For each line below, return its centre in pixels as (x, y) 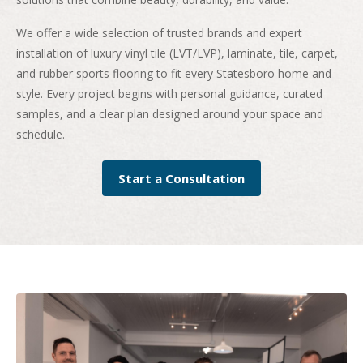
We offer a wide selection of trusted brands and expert (159, 32)
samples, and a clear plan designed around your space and (170, 113)
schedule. (41, 134)
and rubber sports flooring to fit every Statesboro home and (174, 73)
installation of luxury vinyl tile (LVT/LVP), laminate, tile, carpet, (177, 53)
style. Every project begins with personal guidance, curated (169, 93)
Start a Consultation (181, 178)
